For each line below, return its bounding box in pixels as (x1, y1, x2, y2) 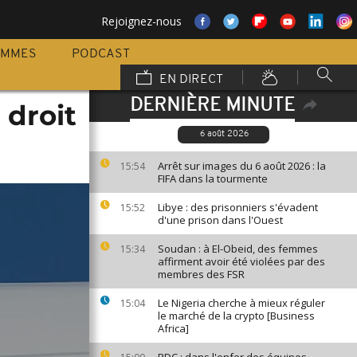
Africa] (158, 321, 189, 335)
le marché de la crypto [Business (158, 308, 315, 323)
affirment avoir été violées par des (158, 254, 325, 269)
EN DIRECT (156, 73, 223, 86)
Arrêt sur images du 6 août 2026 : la (158, 159, 326, 173)
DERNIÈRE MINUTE (129, 96, 295, 116)
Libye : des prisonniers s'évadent (158, 200, 318, 214)
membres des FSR (158, 267, 245, 281)
